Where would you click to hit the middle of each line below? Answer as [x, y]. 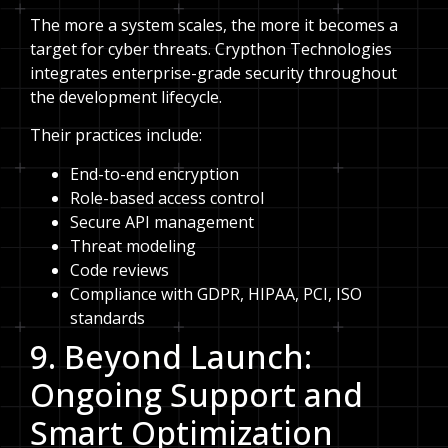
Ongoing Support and [196, 394]
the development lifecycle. [126, 96]
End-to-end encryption [154, 173]
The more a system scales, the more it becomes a [214, 24]
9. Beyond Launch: [171, 356]
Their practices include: [116, 135]
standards [107, 317]
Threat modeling [133, 245]
